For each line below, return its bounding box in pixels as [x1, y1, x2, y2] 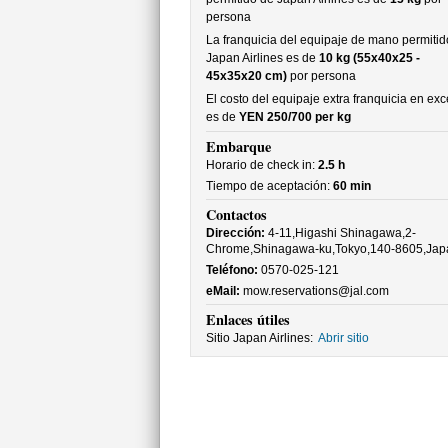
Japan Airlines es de [205, 51, 319, 65]
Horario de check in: [205, 158, 318, 172]
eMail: [205, 284, 240, 298]
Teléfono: [205, 263, 258, 277]
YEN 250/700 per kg [238, 110, 351, 124]
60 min [332, 179, 371, 193]
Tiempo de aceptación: [205, 179, 333, 193]
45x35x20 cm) [205, 69, 287, 83]
